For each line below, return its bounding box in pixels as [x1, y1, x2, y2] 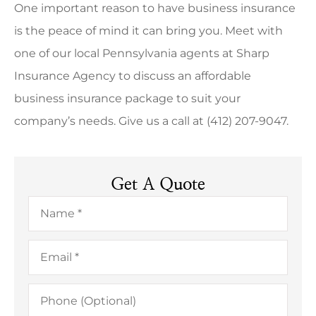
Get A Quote [111, 176, 205, 194]
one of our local [14, 46, 102, 60]
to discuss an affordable [119, 68, 251, 83]
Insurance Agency [14, 68, 119, 83]
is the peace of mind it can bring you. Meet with [14, 23, 283, 37]
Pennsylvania [102, 46, 180, 60]
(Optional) [28, 292, 83, 306]
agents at [180, 46, 236, 60]
